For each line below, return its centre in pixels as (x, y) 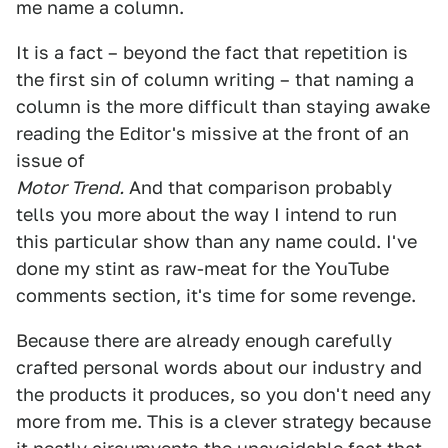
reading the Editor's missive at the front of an (212, 133)
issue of (50, 160)
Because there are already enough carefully (204, 340)
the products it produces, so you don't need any (223, 394)
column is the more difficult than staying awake (223, 106)
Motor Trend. (70, 187)
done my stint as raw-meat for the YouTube (202, 268)
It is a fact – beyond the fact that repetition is (212, 52)
